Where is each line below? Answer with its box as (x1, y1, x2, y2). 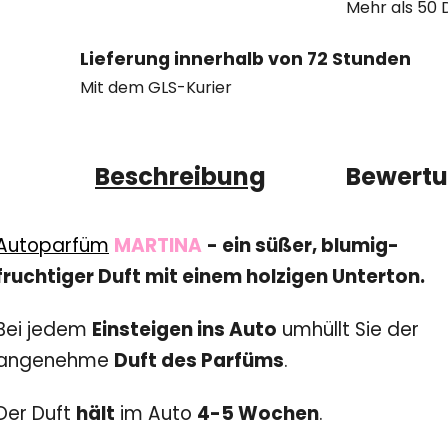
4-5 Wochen (197, 399, 319, 427)
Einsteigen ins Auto (92, 315, 277, 343)
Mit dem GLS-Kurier (80, 76, 232, 100)
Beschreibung (95, 159, 266, 193)
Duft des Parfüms (114, 346, 284, 374)
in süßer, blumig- (234, 231, 399, 259)
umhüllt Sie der (277, 315, 419, 343)
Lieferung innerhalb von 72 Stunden (80, 47, 411, 72)
